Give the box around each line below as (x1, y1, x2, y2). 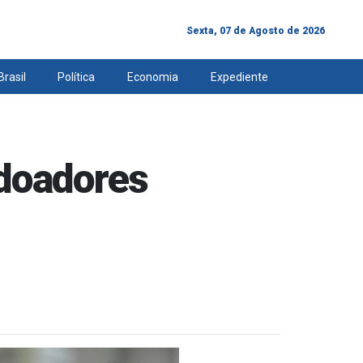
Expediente (210, 70, 268, 83)
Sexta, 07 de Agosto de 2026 (186, 24, 325, 36)
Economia (127, 70, 179, 83)
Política (58, 70, 96, 83)
